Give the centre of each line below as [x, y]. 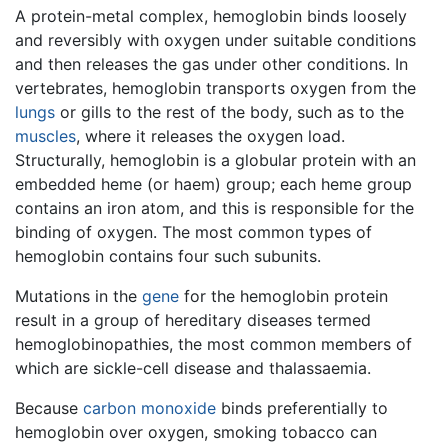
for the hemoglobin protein [283, 295]
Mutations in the [78, 295]
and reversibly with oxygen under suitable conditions [215, 39]
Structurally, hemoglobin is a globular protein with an [215, 159]
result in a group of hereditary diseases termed [193, 319]
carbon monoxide [149, 407]
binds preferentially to [302, 407]
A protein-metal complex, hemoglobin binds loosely [211, 15]
